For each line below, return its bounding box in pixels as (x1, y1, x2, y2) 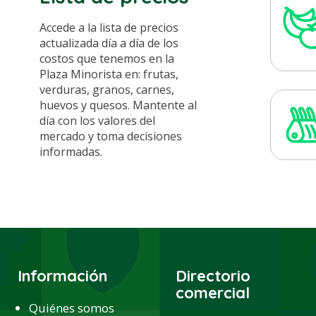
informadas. (39, 144, 102, 160)
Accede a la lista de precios (39, 20, 178, 36)
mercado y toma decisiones (39, 128, 182, 145)
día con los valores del (39, 113, 155, 129)
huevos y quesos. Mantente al (39, 97, 197, 114)
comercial (175, 283, 250, 303)
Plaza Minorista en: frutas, (39, 66, 178, 83)
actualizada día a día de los (39, 35, 178, 51)
